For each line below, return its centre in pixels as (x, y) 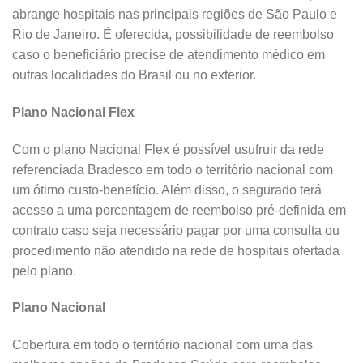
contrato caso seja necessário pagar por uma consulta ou (176, 230)
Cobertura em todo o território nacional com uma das (162, 345)
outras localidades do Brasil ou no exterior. (134, 75)
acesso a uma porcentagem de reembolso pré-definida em (179, 210)
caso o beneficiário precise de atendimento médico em (169, 54)
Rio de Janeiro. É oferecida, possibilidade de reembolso (173, 34)
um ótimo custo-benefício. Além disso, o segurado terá (167, 190)
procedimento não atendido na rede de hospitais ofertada (176, 250)
